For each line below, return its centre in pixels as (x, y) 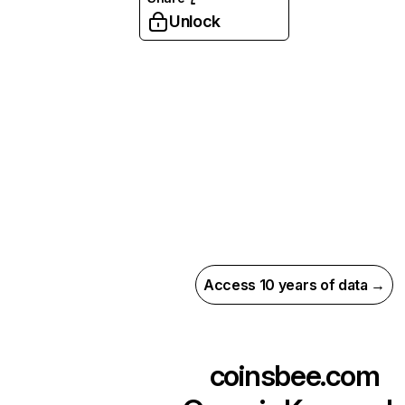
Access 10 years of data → (294, 285)
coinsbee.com (294, 376)
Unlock (195, 21)
